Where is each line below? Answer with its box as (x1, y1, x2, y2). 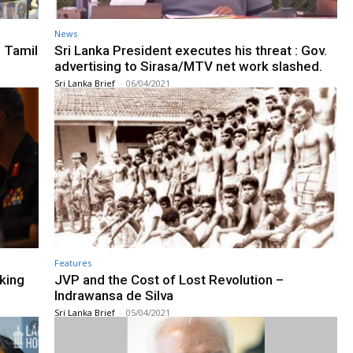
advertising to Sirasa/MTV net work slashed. (54, 58, 322, 74)
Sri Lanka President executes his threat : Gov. (54, 42, 327, 58)
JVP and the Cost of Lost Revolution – (54, 272, 284, 288)
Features (54, 257, 91, 269)
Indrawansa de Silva (54, 288, 173, 304)
